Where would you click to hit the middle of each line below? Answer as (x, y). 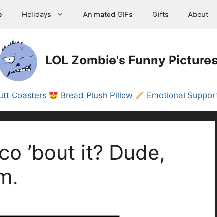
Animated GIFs (108, 14)
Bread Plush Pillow (97, 95)
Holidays (37, 14)
